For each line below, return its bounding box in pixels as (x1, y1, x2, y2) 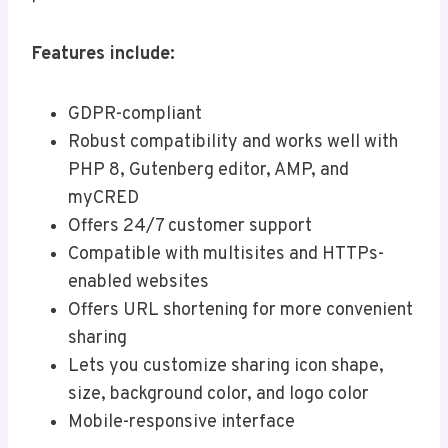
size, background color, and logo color (68, 382, 369, 406)
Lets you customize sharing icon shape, (68, 354, 384, 378)
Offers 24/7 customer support (68, 214, 312, 238)
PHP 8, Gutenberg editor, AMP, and (68, 158, 349, 182)
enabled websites (68, 270, 209, 294)
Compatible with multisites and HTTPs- (68, 242, 384, 266)
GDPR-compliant (68, 102, 202, 126)
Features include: (32, 42, 175, 66)
